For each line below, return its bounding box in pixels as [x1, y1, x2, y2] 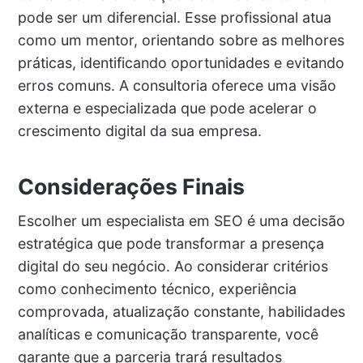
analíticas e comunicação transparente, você [17, 326, 318, 344]
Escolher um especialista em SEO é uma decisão [17, 212, 345, 230]
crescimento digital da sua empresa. [17, 122, 262, 140]
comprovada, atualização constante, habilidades [17, 303, 345, 321]
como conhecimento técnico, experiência [17, 280, 297, 298]
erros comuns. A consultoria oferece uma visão [17, 77, 336, 95]
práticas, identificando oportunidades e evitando [17, 54, 344, 72]
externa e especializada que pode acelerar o [17, 100, 317, 117]
